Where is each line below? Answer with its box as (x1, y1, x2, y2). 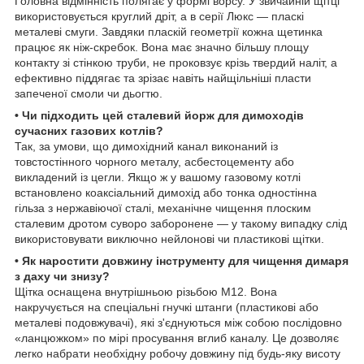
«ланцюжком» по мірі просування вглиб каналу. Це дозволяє (15, 331, 339, 345)
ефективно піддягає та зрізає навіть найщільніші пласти (15, 71, 311, 85)
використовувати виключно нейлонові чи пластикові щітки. (15, 232, 324, 246)
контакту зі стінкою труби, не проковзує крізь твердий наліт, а (15, 56, 337, 70)
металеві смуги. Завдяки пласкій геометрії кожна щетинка (15, 25, 323, 39)
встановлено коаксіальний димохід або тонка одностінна (15, 186, 317, 200)
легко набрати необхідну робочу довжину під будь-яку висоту (15, 347, 340, 361)
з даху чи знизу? (15, 270, 110, 284)
